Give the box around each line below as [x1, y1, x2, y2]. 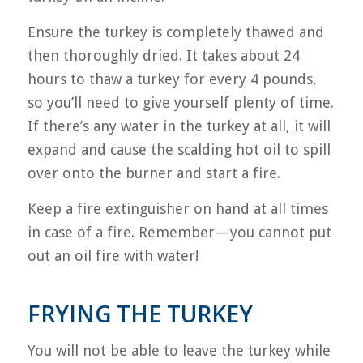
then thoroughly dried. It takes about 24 [27, 46, 300, 64]
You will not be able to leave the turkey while [27, 341, 331, 359]
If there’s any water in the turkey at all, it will [27, 117, 331, 135]
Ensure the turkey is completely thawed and [27, 23, 324, 41]
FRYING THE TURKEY [27, 298, 253, 330]
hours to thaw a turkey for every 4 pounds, [27, 70, 317, 88]
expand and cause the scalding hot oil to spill [27, 140, 331, 158]
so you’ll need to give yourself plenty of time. [27, 93, 334, 111]
